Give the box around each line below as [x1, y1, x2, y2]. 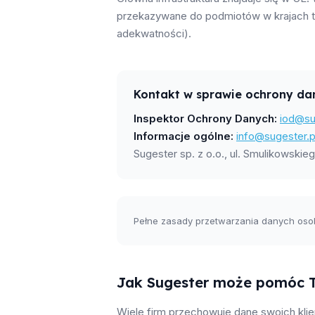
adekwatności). [117, 27, 191, 40]
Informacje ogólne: [134, 129, 233, 143]
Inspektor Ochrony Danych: [134, 112, 277, 125]
